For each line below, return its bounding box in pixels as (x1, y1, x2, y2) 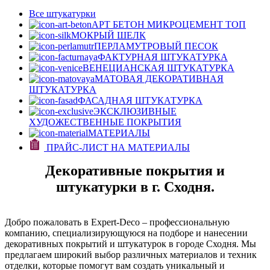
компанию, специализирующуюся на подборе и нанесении (5, 228, 248, 238)
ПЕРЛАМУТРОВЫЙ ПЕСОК (94, 41, 218, 51)
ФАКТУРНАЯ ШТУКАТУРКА (98, 52, 228, 62)
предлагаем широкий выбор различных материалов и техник (5, 250, 257, 260)
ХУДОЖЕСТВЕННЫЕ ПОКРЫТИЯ (29, 117, 181, 127)
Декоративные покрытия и (45, 163, 225, 178)
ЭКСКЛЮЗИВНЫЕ (93, 106, 177, 116)
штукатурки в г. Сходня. (55, 179, 215, 195)
